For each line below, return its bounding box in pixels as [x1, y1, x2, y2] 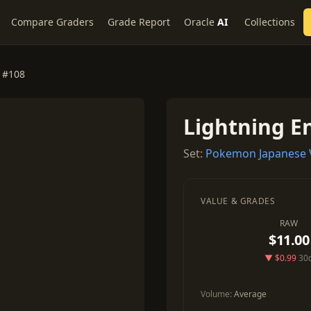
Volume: [201, 288, 234, 300]
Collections [244, 15, 295, 28]
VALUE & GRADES [201, 195, 276, 207]
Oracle [184, 15, 215, 28]
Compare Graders [11, 15, 94, 28]
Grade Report [108, 15, 170, 28]
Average [234, 288, 267, 300]
